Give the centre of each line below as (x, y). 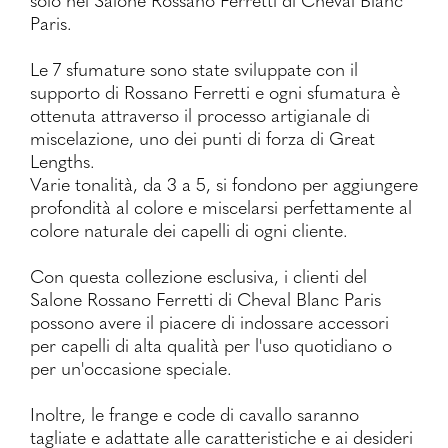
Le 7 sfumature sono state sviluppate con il (194, 69)
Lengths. (62, 161)
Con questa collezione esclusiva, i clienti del (198, 276)
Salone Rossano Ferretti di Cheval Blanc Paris (205, 299)
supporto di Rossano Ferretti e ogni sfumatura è (215, 92)
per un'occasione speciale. (131, 368)
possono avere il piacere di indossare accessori (209, 322)
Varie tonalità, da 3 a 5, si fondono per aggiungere (224, 184)
